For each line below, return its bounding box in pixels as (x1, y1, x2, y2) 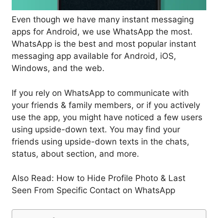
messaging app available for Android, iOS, (12, 51, 176, 61)
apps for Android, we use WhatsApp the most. (12, 27, 193, 37)
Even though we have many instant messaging (12, 15, 194, 25)
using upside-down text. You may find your (12, 124, 180, 134)
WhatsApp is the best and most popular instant (12, 39, 196, 49)
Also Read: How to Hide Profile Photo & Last (12, 173, 185, 183)
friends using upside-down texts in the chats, (12, 136, 189, 146)
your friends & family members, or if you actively (12, 100, 200, 110)
